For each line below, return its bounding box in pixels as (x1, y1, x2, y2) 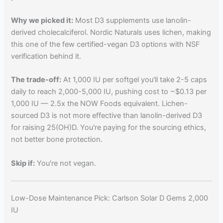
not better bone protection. (11, 135, 103, 144)
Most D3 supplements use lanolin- (73, 15, 192, 25)
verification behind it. (11, 51, 82, 61)
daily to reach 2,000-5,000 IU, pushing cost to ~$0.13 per (11, 87, 207, 97)
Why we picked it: (11, 15, 74, 25)
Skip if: (11, 158, 35, 168)
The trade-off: (11, 75, 62, 85)
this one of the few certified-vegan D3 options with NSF (11, 39, 201, 49)
